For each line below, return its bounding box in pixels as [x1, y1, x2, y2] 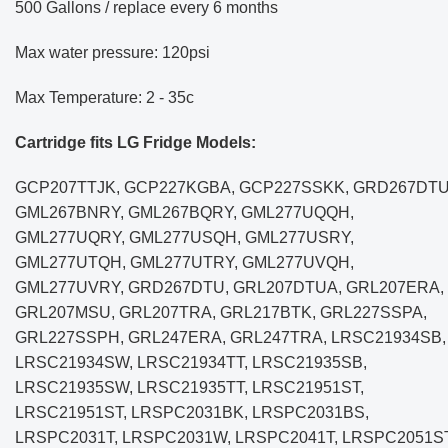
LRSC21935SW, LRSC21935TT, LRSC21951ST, [15, 379, 364, 397]
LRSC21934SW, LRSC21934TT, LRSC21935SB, [15, 354, 367, 372]
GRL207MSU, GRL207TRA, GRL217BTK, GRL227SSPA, [15, 304, 427, 322]
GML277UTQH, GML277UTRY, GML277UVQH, [15, 254, 354, 272]
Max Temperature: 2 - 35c [15, 89, 194, 107]
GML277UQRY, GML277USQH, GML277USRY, [15, 229, 354, 247]
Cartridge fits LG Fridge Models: [15, 134, 256, 152]
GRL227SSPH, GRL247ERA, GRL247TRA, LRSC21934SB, [15, 329, 446, 347]
